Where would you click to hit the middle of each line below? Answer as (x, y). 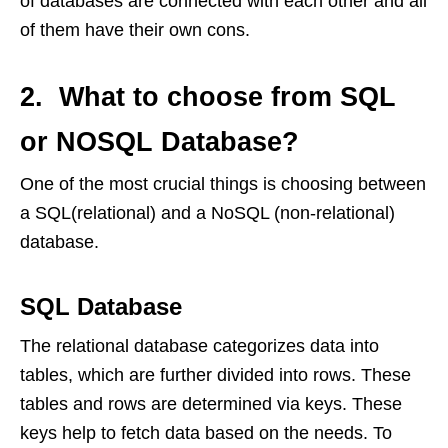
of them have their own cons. (135, 30)
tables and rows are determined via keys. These (211, 404)
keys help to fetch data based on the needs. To (206, 433)
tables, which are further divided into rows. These (215, 375)
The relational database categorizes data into (199, 346)
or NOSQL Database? (159, 142)
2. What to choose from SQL (208, 97)
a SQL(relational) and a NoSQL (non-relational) (207, 213)
